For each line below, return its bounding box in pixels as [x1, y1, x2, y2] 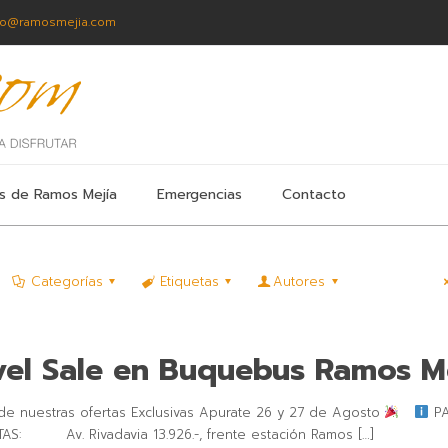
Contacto [282, 184, 347, 205]
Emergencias [157, 184, 243, 205]
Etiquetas [160, 272, 220, 291]
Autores [273, 272, 326, 291]
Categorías [30, 272, 103, 291]
